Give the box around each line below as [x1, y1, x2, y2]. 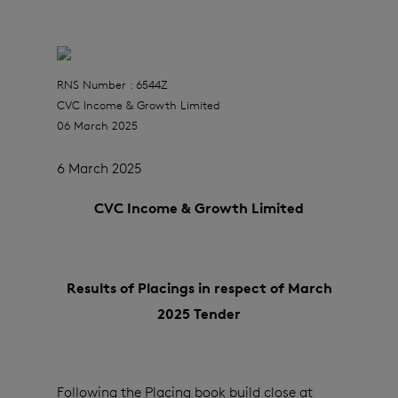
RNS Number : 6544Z [57, 77, 168, 92]
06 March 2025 [57, 118, 138, 133]
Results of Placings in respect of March [66, 279, 332, 298]
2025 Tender [157, 305, 241, 323]
